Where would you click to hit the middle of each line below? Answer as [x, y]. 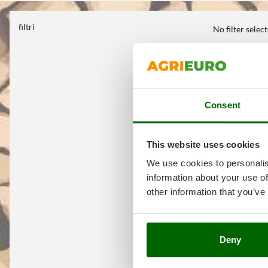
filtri [27, 27]
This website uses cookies [203, 144]
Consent [223, 105]
